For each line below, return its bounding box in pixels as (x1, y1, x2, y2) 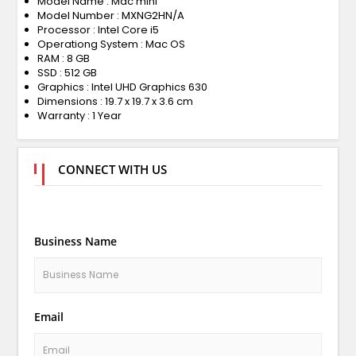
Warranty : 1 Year (37, 107, 122, 123)
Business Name (33, 233, 117, 249)
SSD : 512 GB (37, 64, 97, 80)
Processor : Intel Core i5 (37, 21, 159, 37)
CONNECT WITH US (57, 161, 167, 177)
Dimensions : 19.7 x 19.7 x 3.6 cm (37, 93, 193, 109)
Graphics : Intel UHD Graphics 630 (37, 79, 207, 95)
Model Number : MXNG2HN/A (37, 7, 184, 23)
